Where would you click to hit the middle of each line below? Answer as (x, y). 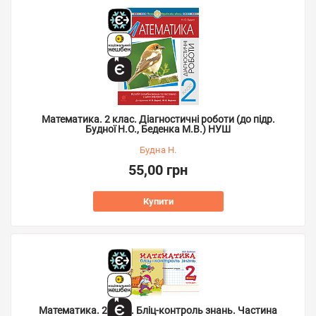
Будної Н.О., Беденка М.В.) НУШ (158, 129)
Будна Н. (158, 150)
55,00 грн (158, 170)
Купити (158, 201)
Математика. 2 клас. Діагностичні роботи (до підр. (158, 119)
